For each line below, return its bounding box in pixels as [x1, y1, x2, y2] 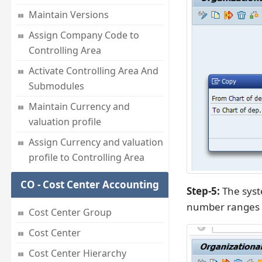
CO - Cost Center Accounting [20, 178, 159, 192]
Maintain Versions [28, 8, 109, 22]
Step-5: [186, 184, 220, 198]
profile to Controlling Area [28, 151, 144, 164]
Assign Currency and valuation [28, 136, 163, 149]
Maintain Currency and [28, 100, 130, 113]
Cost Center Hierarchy [28, 247, 126, 260]
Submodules [28, 80, 84, 93]
